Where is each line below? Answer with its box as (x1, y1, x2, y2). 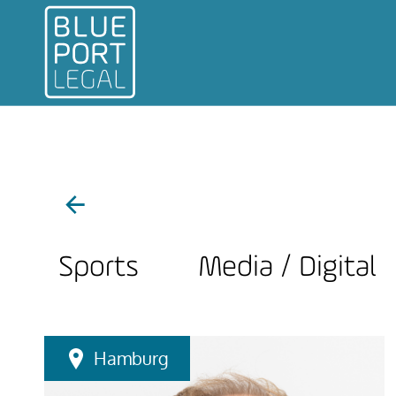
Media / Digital (199, 254, 376, 283)
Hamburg (94, 346, 169, 369)
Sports (58, 254, 139, 283)
